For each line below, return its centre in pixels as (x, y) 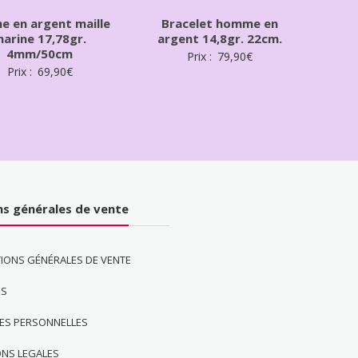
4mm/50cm (40, 53)
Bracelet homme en (219, 23)
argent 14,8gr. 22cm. (219, 38)
